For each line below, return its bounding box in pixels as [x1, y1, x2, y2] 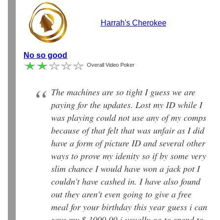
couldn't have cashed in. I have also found [51, 175, 200, 187]
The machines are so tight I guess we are [51, 85, 195, 98]
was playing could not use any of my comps [51, 111, 206, 123]
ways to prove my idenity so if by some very [51, 149, 206, 162]
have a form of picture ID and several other [51, 137, 205, 149]
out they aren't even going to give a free [51, 188, 192, 200]
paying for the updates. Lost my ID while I [51, 98, 202, 110]
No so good [24, 51, 67, 60]
